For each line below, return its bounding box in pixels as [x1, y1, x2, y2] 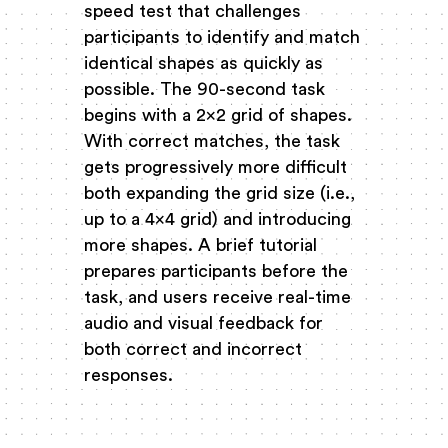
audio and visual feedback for [84, 314, 323, 332]
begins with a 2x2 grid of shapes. [84, 106, 352, 124]
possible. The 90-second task [84, 80, 325, 98]
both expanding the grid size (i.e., [84, 184, 355, 202]
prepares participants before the [84, 262, 348, 280]
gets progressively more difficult [84, 158, 347, 176]
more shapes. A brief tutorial [84, 236, 317, 254]
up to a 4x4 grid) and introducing [84, 210, 351, 228]
